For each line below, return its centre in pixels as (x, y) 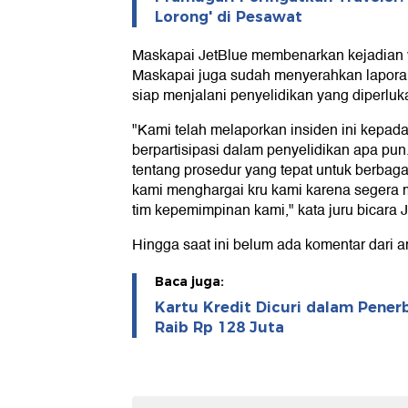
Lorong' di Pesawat (229, 17)
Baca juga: (189, 282)
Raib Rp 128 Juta (219, 328)
